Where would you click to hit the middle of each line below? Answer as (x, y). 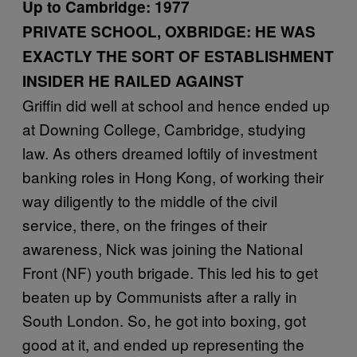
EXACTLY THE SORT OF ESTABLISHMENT (178, 56)
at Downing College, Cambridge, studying (164, 129)
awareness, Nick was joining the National (163, 248)
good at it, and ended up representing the (163, 344)
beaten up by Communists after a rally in (160, 296)
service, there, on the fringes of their (145, 224)
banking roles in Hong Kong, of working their (173, 177)
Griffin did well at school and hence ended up (176, 105)
